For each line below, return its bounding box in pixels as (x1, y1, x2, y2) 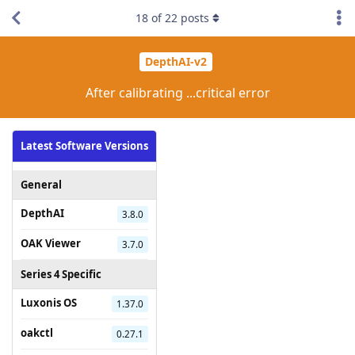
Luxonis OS (21, 295, 77, 310)
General (21, 177, 62, 192)
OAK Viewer (21, 235, 81, 250)
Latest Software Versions (21, 138, 148, 153)
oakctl (21, 325, 53, 340)
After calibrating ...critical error (85, 83, 270, 101)
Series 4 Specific (21, 266, 101, 281)
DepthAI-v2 (144, 54, 207, 70)
